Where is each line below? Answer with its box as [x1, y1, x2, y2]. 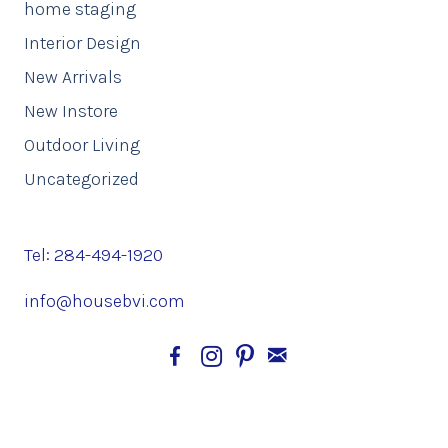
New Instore [24, 99, 118, 122]
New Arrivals [24, 65, 122, 88]
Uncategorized [24, 167, 139, 190]
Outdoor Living [24, 133, 140, 156]
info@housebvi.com [24, 289, 185, 312]
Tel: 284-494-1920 [24, 243, 163, 266]
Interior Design [24, 31, 141, 54]
